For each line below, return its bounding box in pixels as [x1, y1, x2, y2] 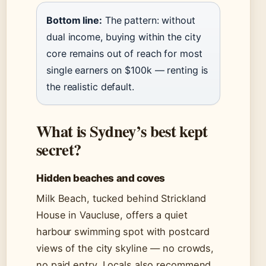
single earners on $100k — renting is [46, 64, 208, 77]
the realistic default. [46, 81, 134, 93]
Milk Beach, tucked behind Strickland [36, 192, 207, 205]
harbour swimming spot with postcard [36, 226, 210, 238]
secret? [36, 138, 81, 161]
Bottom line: [46, 14, 102, 27]
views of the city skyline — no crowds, [36, 242, 214, 255]
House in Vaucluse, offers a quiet [36, 209, 188, 221]
